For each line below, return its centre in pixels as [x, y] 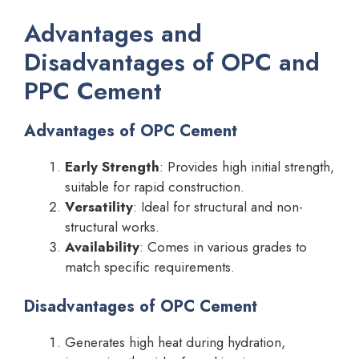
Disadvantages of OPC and [172, 62]
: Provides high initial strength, [247, 166]
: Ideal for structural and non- [218, 206]
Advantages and [113, 33]
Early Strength [112, 166]
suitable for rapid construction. [155, 186]
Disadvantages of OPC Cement [141, 307]
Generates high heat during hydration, [175, 343]
